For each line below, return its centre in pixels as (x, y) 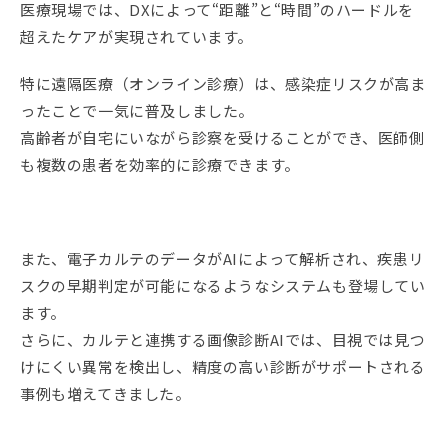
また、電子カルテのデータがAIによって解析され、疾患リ (222, 259)
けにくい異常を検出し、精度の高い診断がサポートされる (223, 367)
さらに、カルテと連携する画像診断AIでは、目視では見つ (223, 340)
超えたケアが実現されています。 (136, 37)
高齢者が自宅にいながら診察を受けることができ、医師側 (222, 138)
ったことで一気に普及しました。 (137, 111)
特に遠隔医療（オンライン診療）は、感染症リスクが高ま (223, 84)
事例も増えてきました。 (105, 394)
